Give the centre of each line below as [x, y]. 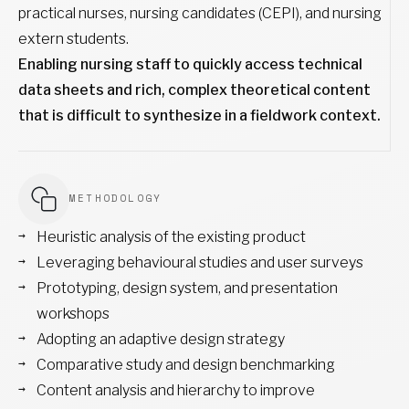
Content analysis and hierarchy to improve [176, 390]
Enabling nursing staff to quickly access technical [190, 64]
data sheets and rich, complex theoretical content [194, 89]
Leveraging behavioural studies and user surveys [200, 262]
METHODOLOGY [116, 199]
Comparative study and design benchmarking [186, 364]
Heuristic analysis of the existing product [171, 236]
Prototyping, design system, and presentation [187, 288]
